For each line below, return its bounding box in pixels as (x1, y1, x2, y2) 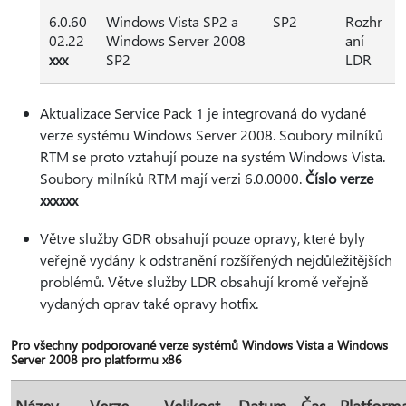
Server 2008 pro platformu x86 (11, 351, 182, 368)
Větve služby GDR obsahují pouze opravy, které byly (40, 228, 365, 247)
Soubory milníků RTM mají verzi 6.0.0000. (40, 169, 305, 188)
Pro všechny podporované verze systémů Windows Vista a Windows (11, 336, 388, 353)
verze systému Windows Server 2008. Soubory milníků (40, 125, 383, 144)
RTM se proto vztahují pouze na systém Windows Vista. (40, 147, 385, 166)
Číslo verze (305, 169, 373, 188)
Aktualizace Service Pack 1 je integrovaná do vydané (40, 103, 366, 122)
